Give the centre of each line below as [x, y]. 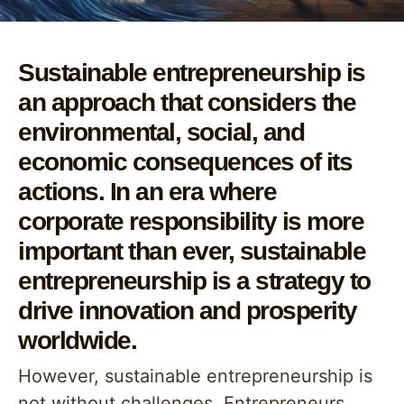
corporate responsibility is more [191, 221]
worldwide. [77, 340]
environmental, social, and [161, 132]
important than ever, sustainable [192, 251]
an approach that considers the [187, 102]
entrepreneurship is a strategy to [194, 281]
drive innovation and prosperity [188, 311]
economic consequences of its [185, 162]
